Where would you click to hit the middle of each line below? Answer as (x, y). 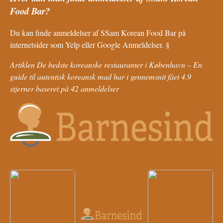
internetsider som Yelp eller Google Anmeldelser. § (90, 45)
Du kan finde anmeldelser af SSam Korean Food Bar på (98, 33)
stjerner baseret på (40, 89)
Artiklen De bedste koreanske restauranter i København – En (106, 65)
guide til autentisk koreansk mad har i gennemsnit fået (96, 77)
